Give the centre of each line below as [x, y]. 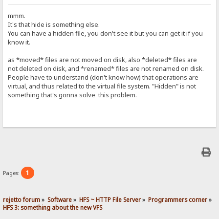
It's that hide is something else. [54, 25]
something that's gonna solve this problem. [73, 95]
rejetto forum [22, 200]
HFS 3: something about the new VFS [53, 208]
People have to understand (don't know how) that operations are [103, 77]
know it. [19, 42]
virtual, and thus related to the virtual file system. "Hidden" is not [102, 86]
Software [60, 200]
